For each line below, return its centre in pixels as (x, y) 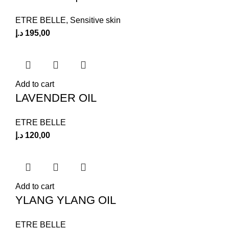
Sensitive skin (95, 20)
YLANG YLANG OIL (66, 200)
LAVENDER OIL (56, 98)
